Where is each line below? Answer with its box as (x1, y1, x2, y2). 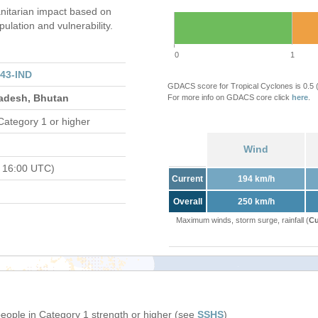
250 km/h (237, 197, 275, 207)
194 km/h (237, 174, 275, 184)
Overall (172, 197, 202, 207)
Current (172, 174, 203, 184)
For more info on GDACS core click (168, 93, 292, 102)
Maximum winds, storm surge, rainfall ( (175, 216, 309, 224)
